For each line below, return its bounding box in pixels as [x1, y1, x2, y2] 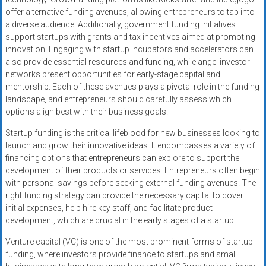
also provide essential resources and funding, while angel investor [5, 57, 250, 67]
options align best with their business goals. [5, 107, 168, 117]
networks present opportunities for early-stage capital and [5, 69, 220, 80]
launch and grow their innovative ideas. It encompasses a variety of [5, 141, 255, 151]
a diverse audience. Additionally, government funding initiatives [5, 20, 236, 30]
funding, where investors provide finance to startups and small [5, 249, 237, 259]
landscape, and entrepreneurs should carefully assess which [5, 94, 232, 104]
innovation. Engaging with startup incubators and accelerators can [5, 45, 254, 55]
